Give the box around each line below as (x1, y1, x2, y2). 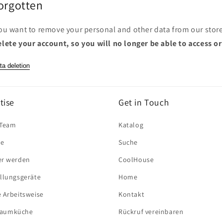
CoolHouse (118, 155, 154, 165)
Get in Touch (118, 97, 169, 109)
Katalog (118, 120, 144, 130)
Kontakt (118, 190, 145, 199)
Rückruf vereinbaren (118, 207, 184, 217)
